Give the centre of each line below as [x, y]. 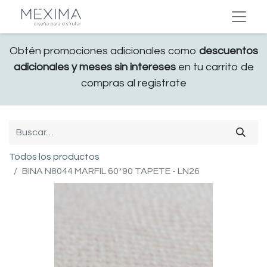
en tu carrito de [215, 67]
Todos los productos [54, 157]
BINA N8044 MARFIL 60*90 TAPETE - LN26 [111, 171]
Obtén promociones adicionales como [104, 51]
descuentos [228, 51]
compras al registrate [133, 83]
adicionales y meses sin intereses [94, 67]
